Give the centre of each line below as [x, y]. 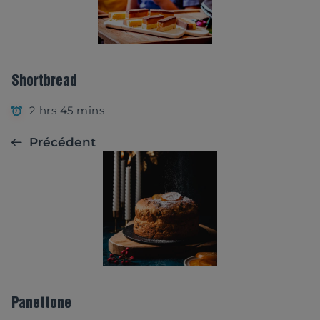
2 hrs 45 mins [66, 111]
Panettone [41, 304]
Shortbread [44, 82]
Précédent [62, 142]
